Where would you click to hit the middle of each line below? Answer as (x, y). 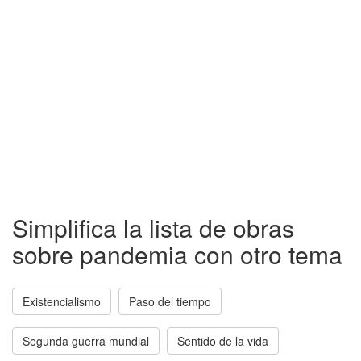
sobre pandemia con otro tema (177, 254)
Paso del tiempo (170, 301)
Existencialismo (62, 301)
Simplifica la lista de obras (153, 228)
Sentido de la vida (223, 341)
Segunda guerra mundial (86, 341)
